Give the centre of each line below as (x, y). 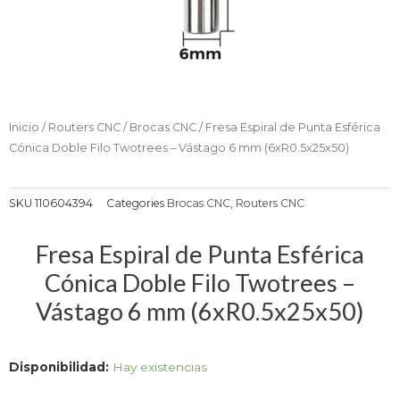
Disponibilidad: (59, 367)
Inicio (24, 128)
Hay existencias (160, 367)
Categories (135, 204)
